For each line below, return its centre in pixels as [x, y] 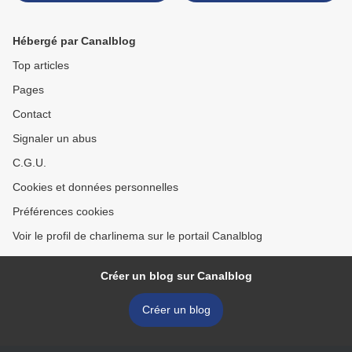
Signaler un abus [55, 139]
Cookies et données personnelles [95, 187]
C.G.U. [29, 163]
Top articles [41, 66]
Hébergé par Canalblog [74, 41]
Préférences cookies [63, 212]
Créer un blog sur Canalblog [176, 276]
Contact [32, 114]
